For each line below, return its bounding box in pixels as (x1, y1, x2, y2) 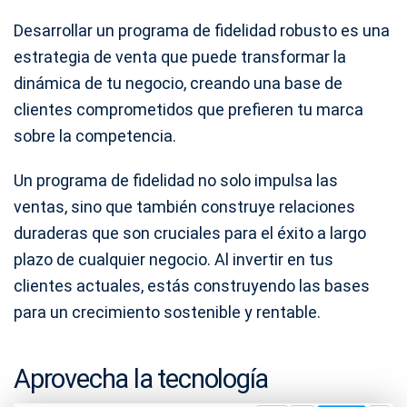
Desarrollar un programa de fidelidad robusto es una (14, 20, 390, 40)
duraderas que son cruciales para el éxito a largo (14, 223, 366, 243)
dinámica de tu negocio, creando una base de (14, 73, 342, 93)
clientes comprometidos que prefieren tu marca (14, 99, 363, 119)
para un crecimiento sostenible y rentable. (14, 302, 321, 322)
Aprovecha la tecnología (14, 362, 269, 394)
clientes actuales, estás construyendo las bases (14, 275, 370, 295)
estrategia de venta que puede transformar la (14, 46, 346, 66)
